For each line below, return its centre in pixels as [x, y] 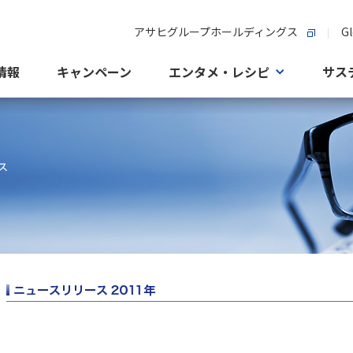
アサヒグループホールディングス [216, 32]
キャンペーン [94, 72]
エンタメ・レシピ [219, 72]
